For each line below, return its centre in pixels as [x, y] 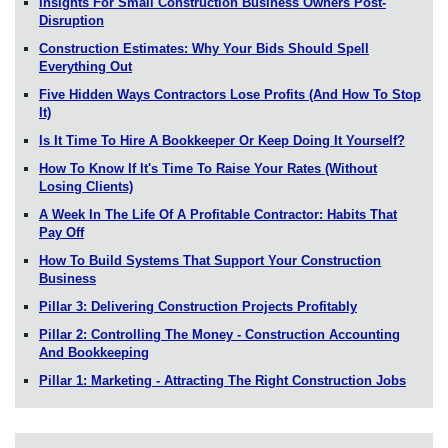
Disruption [71, 20]
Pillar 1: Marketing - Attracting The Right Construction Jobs [222, 380]
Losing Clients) [86, 186]
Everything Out [85, 66]
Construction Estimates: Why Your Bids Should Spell [204, 48]
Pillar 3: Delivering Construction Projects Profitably [198, 306]
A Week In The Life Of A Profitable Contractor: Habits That [218, 214]
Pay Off [61, 232]
